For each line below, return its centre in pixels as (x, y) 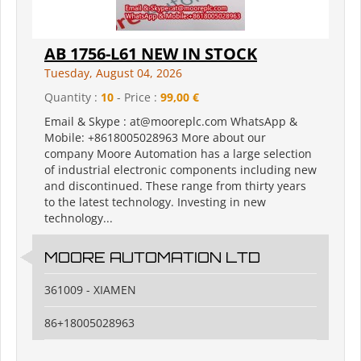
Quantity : (73, 98)
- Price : (137, 98)
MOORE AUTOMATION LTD (152, 257)
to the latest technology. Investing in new (155, 202)
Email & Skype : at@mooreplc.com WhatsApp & (171, 122)
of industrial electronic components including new (180, 170)
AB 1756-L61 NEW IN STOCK (151, 54)
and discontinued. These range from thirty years (175, 186)
